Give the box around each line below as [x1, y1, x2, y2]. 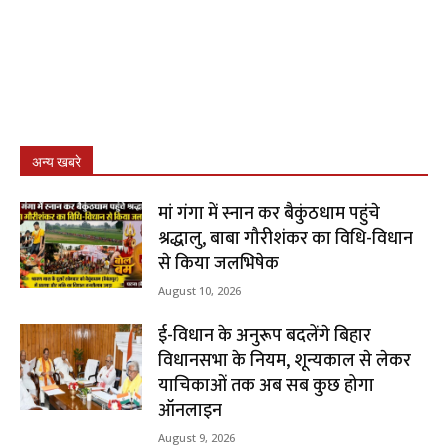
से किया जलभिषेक [158, 248, 280, 279]
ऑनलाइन [158, 395, 223, 426]
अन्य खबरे [32, 153, 81, 170]
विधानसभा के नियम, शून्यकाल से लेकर [158, 345, 412, 376]
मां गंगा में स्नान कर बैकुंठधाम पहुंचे [158, 198, 381, 229]
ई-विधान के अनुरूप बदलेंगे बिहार [158, 320, 372, 351]
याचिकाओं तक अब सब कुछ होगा [158, 370, 375, 401]
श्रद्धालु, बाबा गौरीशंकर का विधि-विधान [158, 223, 414, 254]
